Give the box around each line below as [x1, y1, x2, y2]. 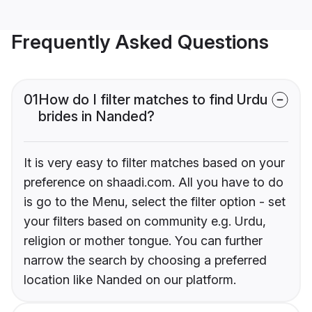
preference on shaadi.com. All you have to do [24, 175, 283, 190]
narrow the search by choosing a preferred [24, 253, 267, 268]
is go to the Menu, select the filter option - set [24, 194, 286, 210]
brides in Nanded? [38, 108, 155, 125]
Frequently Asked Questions [11, 30, 269, 54]
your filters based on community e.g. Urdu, [24, 214, 266, 229]
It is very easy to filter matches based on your [24, 155, 285, 171]
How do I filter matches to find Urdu [38, 91, 267, 109]
